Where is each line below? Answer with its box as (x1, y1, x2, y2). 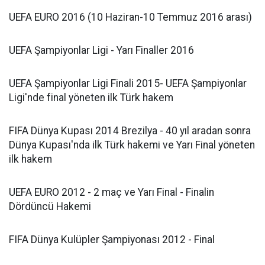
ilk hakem (9, 153, 52, 165)
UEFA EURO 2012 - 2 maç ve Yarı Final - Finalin (9, 186, 214, 198)
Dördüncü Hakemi (9, 200, 91, 212)
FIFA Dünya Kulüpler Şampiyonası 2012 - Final (9, 233, 215, 245)
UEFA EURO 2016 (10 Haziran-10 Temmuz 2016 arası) (9, 11, 252, 23)
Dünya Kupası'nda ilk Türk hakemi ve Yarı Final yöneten (9, 138, 255, 151)
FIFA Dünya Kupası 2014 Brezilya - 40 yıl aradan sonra (9, 124, 251, 137)
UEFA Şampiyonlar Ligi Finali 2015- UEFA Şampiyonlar (9, 77, 247, 89)
